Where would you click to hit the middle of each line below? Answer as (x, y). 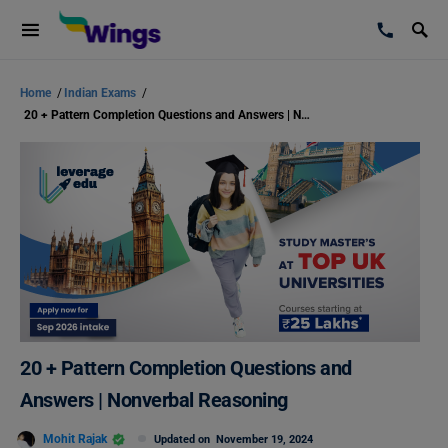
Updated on (185, 439)
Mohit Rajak (75, 438)
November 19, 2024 (264, 439)
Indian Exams (101, 93)
